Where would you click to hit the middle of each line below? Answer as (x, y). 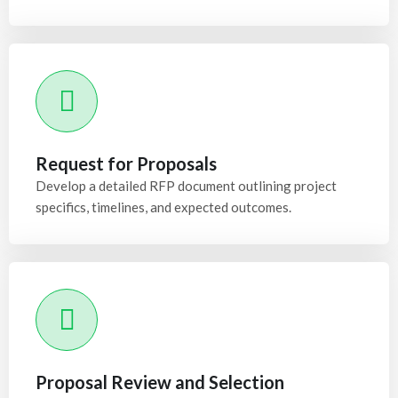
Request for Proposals (126, 163)
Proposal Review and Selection (160, 382)
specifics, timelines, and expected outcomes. (163, 207)
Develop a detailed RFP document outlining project (186, 186)
